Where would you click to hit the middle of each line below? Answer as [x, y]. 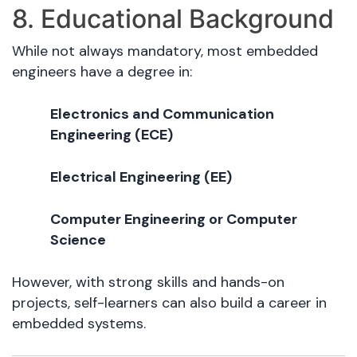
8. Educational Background [173, 19]
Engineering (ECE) [112, 135]
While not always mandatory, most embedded [165, 51]
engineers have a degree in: [102, 72]
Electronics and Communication [162, 114]
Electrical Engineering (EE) [141, 177]
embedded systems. [79, 324]
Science [78, 240]
